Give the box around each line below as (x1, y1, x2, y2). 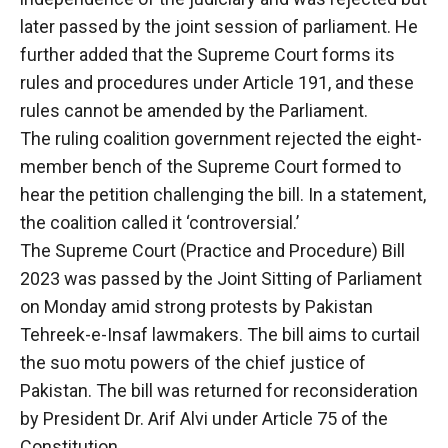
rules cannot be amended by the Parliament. (20, 99, 368, 121)
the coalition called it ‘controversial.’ (20, 211, 299, 233)
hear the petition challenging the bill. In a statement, (20, 183, 426, 205)
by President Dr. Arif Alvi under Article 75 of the (20, 407, 388, 429)
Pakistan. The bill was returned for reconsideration (20, 379, 418, 401)
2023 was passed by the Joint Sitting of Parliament (20, 267, 422, 289)
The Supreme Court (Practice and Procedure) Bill (20, 239, 405, 261)
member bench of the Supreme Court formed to (20, 155, 401, 177)
